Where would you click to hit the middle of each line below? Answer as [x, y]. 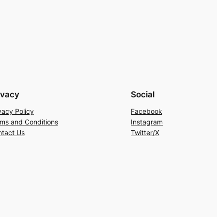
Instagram [147, 122]
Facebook [147, 111]
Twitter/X [145, 132]
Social [143, 94]
